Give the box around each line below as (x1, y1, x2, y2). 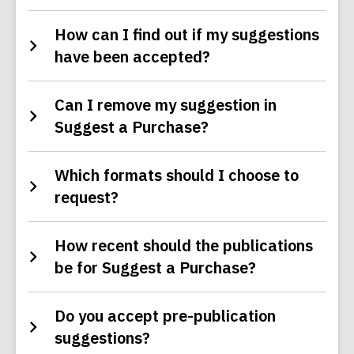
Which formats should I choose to (55, 164, 299, 186)
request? (55, 186, 119, 209)
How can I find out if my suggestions (55, 24, 319, 46)
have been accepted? (55, 46, 210, 68)
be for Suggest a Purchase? (55, 257, 256, 279)
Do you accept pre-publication (55, 305, 276, 327)
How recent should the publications (55, 235, 313, 257)
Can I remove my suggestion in (55, 94, 277, 116)
